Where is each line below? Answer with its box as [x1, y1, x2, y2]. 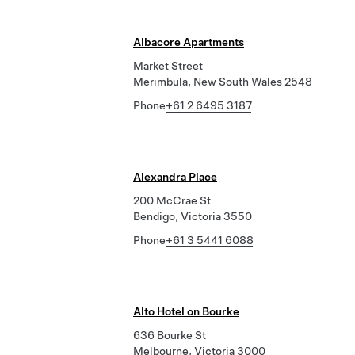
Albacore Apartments [133, 36, 244, 48]
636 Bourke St [133, 329, 206, 342]
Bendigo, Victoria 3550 [133, 210, 252, 223]
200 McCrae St [133, 194, 211, 207]
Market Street [133, 59, 203, 72]
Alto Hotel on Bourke [133, 305, 239, 318]
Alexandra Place [133, 170, 217, 183]
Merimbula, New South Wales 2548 [133, 75, 312, 88]
